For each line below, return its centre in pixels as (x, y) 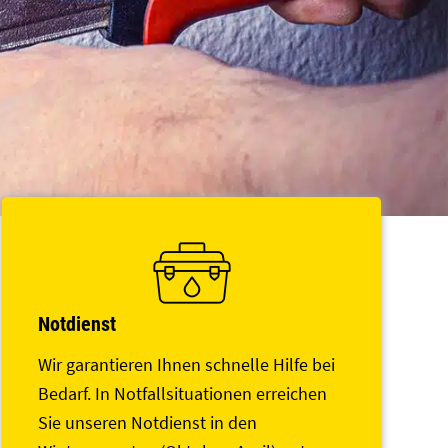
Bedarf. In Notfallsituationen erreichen (183, 394)
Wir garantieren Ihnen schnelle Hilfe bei (187, 365)
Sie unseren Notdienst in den (148, 423)
